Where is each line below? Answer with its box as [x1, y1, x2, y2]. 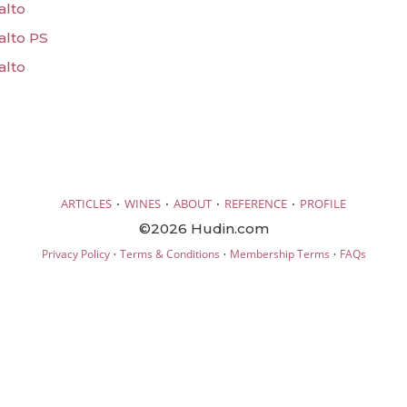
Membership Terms [229, 245, 330, 262]
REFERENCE [224, 194, 287, 212]
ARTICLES [61, 194, 112, 212]
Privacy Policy [41, 245, 110, 262]
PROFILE [300, 194, 346, 212]
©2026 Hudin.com [138, 219, 269, 237]
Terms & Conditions [119, 245, 220, 262]
